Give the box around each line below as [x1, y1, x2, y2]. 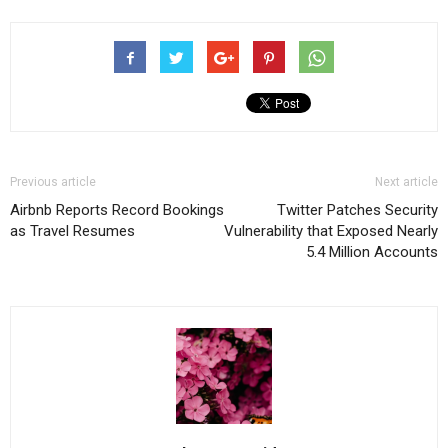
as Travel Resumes [10, 222, 135, 240]
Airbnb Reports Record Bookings [10, 201, 224, 219]
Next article [375, 175, 438, 189]
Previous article [10, 175, 96, 189]
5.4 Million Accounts [306, 243, 438, 261]
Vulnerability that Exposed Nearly [224, 222, 438, 240]
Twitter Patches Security [277, 201, 438, 219]
